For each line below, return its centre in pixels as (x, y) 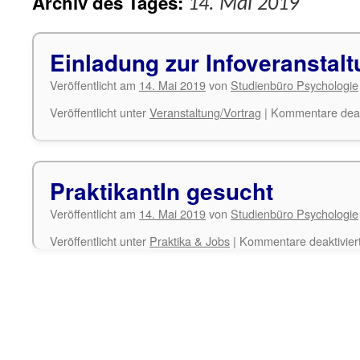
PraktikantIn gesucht (162, 191)
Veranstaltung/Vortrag (205, 112)
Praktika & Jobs (190, 241)
